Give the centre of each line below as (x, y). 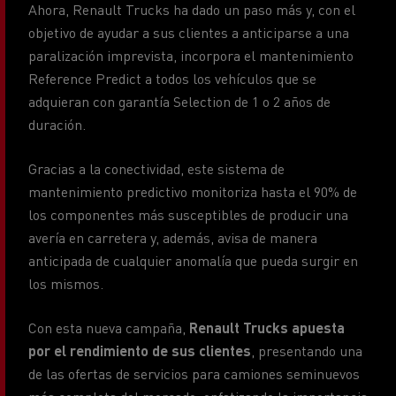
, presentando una (307, 348)
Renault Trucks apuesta (267, 325)
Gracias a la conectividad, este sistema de (156, 166)
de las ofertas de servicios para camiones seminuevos (194, 371)
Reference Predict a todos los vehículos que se (172, 76)
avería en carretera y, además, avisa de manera (173, 235)
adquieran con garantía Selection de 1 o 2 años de (179, 99)
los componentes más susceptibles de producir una (188, 212)
